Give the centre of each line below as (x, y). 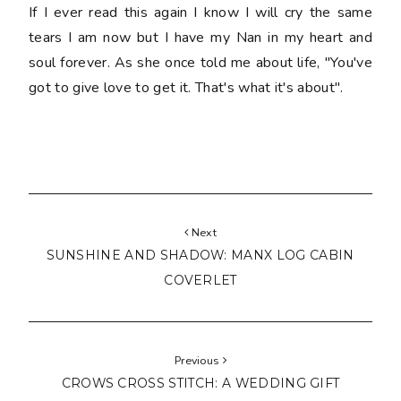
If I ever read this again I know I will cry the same (200, 13)
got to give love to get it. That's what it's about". (186, 88)
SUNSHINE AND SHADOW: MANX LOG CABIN (200, 256)
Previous (198, 361)
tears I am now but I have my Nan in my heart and (200, 38)
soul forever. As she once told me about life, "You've (200, 63)
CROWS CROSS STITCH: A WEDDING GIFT (200, 384)
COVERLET (200, 281)
